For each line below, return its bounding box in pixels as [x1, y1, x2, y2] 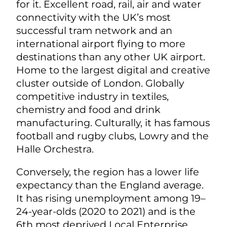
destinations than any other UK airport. [16, 50, 205, 63]
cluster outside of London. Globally [16, 77, 184, 89]
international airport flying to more [16, 37, 185, 50]
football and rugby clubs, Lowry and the [16, 129, 209, 142]
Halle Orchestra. [16, 142, 94, 155]
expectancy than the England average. [16, 179, 204, 192]
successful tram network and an [16, 24, 172, 36]
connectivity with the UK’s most [16, 11, 171, 23]
